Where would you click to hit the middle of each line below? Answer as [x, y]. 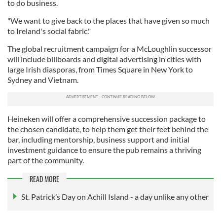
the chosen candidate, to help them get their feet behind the [108, 129]
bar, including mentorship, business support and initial [98, 140]
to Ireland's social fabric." [49, 31]
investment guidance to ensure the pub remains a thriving [104, 150]
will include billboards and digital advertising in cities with [104, 59]
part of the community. [46, 160]
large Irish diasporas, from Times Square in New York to [100, 70]
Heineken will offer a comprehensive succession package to [107, 119]
